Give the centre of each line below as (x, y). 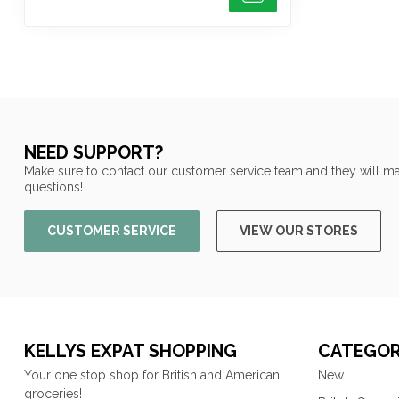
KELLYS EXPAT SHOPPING (130, 351)
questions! (53, 187)
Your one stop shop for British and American (152, 375)
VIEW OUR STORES (299, 230)
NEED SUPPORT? (94, 152)
